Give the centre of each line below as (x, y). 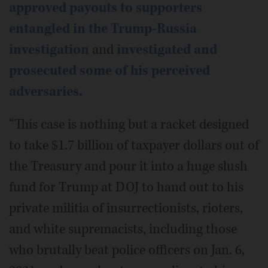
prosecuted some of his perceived (109, 70)
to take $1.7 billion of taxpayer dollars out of (134, 145)
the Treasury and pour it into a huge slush (128, 166)
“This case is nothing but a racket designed (129, 124)
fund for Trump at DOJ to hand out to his (126, 187)
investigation (49, 49)
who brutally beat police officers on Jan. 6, (127, 250)
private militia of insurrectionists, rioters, (126, 208)
